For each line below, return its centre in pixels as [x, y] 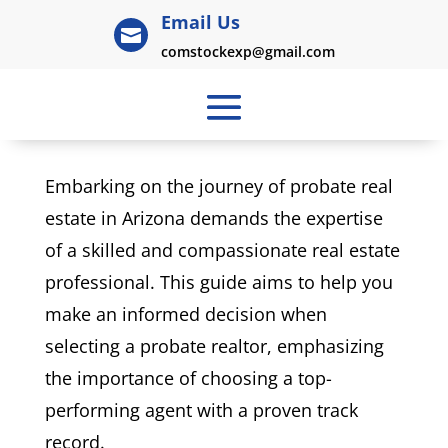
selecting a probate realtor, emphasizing [214, 346]
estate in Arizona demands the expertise [213, 218]
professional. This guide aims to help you [218, 282]
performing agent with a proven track [201, 410]
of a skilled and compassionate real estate [222, 250]
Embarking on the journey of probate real [218, 186]
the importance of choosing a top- [188, 378]
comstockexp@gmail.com [247, 51]
